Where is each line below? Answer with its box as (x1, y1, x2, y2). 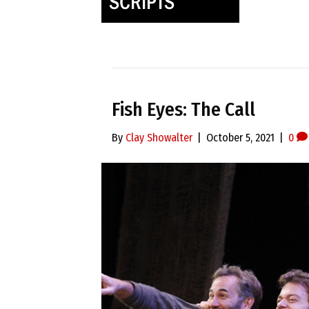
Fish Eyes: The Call (112, 98, 255, 121)
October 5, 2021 (206, 131, 275, 144)
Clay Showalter (126, 131, 192, 144)
